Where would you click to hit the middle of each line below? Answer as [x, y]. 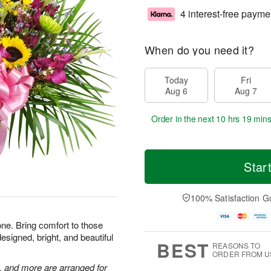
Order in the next [184, 119]
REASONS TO [237, 246]
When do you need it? [199, 50]
